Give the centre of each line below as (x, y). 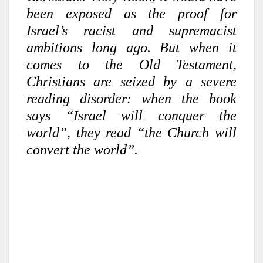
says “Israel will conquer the (131, 115)
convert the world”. (82, 149)
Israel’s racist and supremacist (131, 30)
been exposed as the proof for (131, 13)
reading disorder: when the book (131, 98)
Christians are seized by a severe (131, 81)
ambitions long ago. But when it (131, 47)
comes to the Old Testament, (131, 64)
